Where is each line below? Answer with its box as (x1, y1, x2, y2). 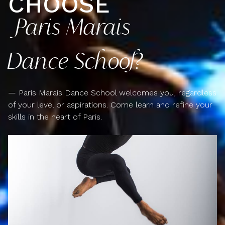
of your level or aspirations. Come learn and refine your (8, 100, 212, 109)
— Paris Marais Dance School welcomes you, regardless (8, 88, 216, 97)
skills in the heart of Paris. (8, 112, 102, 122)
